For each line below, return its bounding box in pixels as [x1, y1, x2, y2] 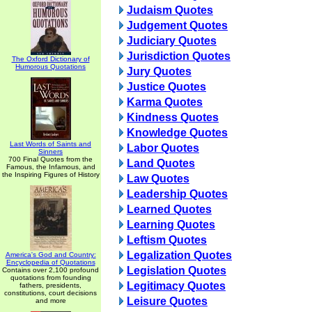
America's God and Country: [5, 251, 96, 258]
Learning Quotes [127, 219, 215, 231]
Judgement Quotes [127, 19, 228, 31]
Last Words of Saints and [10, 140, 91, 148]
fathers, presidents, [19, 281, 81, 289]
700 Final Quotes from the [8, 155, 93, 163]
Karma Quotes [127, 96, 203, 108]
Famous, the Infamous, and [6, 163, 95, 171]
